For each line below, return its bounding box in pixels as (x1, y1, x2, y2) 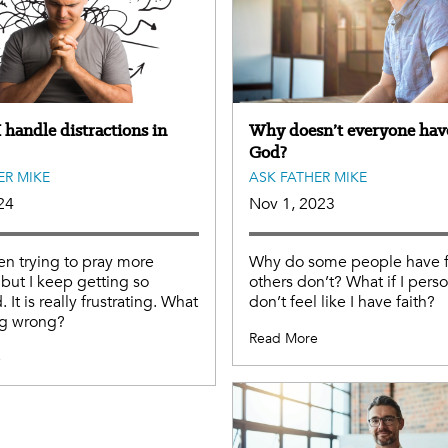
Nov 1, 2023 (249, 192, 335, 215)
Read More (249, 328, 318, 348)
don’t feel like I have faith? (249, 290, 435, 313)
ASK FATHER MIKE (249, 167, 367, 187)
